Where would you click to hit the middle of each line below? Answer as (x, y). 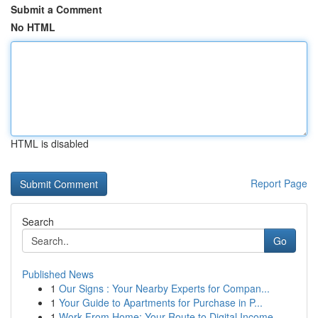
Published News (58, 274)
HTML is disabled (50, 143)
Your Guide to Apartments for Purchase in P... (161, 302)
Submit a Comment (56, 9)
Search (38, 221)
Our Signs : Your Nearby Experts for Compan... (164, 288)
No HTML (33, 27)
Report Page (279, 183)
